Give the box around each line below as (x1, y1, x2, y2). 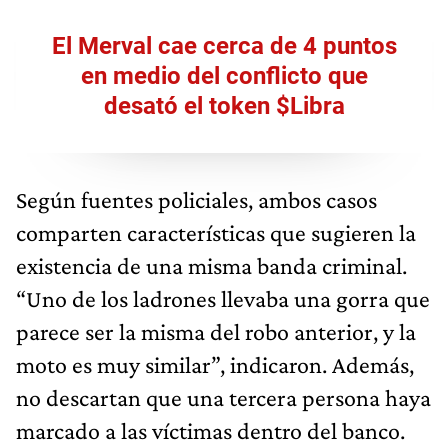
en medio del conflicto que (80, 62, 368, 91)
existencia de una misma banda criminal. (16, 252, 407, 280)
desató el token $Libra (103, 92, 345, 121)
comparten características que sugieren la (16, 219, 416, 247)
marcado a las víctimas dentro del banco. (16, 417, 405, 445)
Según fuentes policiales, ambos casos (16, 186, 377, 214)
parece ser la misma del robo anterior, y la (16, 318, 416, 346)
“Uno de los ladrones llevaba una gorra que (16, 285, 430, 313)
